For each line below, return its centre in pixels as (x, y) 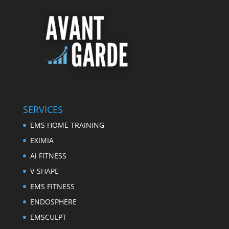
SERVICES (43, 109)
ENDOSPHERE (53, 201)
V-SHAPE (44, 171)
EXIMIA (42, 140)
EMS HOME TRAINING (67, 125)
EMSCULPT (48, 217)
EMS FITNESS (52, 186)
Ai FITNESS (48, 155)
